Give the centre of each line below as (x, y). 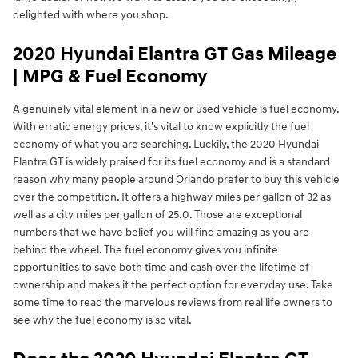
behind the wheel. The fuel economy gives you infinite (145, 250)
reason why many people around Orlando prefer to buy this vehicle (176, 180)
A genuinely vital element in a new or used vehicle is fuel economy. (176, 109)
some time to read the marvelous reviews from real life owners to (173, 303)
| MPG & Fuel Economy (110, 77)
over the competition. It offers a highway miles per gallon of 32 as (172, 197)
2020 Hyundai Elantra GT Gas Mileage (175, 55)
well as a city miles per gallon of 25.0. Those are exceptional (157, 215)
